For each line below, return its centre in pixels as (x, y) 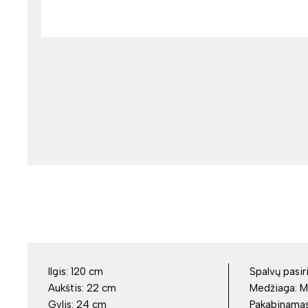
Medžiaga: (274, 288)
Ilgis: (59, 272)
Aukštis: (67, 288)
